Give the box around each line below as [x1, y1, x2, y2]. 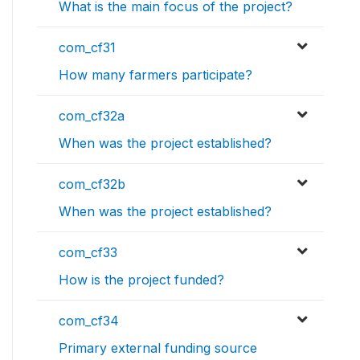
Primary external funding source [59, 340, 257, 357]
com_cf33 [59, 244, 117, 261]
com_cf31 [59, 39, 116, 56]
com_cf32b [59, 176, 125, 193]
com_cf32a [59, 108, 125, 125]
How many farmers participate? [59, 67, 252, 84]
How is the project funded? [59, 272, 224, 288]
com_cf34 [59, 313, 119, 329]
